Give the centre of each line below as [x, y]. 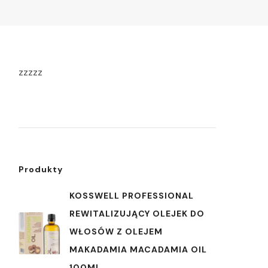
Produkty [41, 169]
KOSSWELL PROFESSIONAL [132, 196]
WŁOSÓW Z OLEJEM [116, 232]
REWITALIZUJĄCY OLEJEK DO [137, 214]
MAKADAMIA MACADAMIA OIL [138, 249]
